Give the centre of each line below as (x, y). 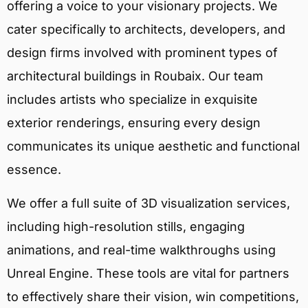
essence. (34, 170)
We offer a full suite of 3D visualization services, (148, 203)
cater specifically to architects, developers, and (146, 30)
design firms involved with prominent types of (142, 53)
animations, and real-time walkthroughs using (141, 250)
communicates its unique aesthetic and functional (153, 146)
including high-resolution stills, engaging (126, 226)
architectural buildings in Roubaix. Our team (135, 76)
